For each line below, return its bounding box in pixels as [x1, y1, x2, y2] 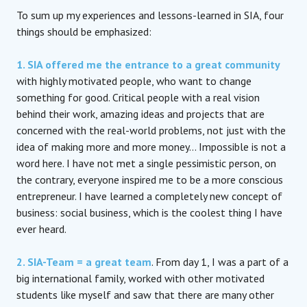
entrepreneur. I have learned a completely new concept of [16, 188, 282, 203]
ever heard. [16, 221, 66, 236]
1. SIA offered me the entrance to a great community [16, 57, 280, 71]
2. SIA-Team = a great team [16, 254, 151, 269]
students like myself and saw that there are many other [16, 287, 274, 302]
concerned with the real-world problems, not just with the [16, 123, 286, 137]
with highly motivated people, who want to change [16, 73, 251, 88]
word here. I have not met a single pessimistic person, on [16, 156, 276, 170]
